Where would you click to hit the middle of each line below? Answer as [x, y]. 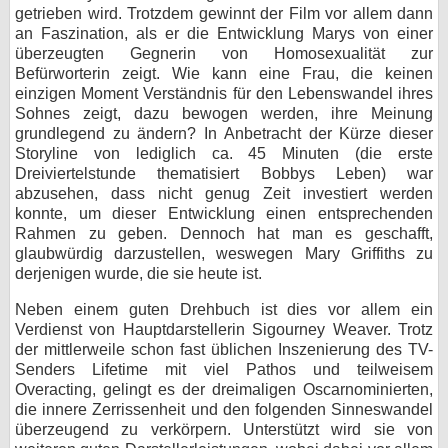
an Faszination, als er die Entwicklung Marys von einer [224, 33]
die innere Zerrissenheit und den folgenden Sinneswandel [224, 409]
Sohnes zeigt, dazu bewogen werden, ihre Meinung [224, 113]
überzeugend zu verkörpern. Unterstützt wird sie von [224, 429]
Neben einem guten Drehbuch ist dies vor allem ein [224, 309]
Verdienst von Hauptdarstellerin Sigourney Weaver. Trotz [224, 329]
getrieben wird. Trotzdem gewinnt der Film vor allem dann [224, 13]
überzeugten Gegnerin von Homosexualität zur [224, 53]
